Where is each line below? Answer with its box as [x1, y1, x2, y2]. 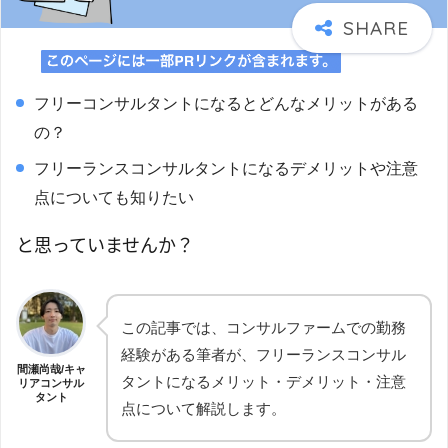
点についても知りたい [34, 188, 194, 206]
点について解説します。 [121, 399, 286, 417]
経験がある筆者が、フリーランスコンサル [121, 345, 406, 363]
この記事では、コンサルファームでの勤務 [121, 318, 406, 336]
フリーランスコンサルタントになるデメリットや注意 [34, 159, 418, 177]
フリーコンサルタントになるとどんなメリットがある [34, 94, 418, 112]
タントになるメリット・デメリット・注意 [121, 372, 406, 390]
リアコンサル [18, 377, 84, 390]
